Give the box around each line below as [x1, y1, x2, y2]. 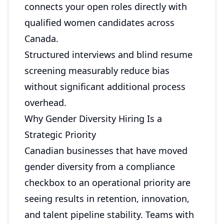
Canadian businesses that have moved [24, 144, 187, 156]
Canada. [24, 32, 58, 44]
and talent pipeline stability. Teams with [24, 208, 194, 220]
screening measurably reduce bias [24, 64, 169, 76]
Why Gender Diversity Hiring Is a [24, 112, 162, 124]
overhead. [24, 96, 66, 108]
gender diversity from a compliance [24, 160, 175, 172]
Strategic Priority [24, 128, 96, 140]
